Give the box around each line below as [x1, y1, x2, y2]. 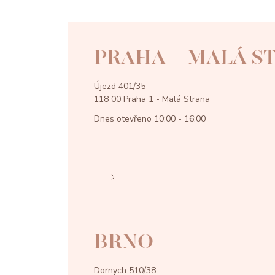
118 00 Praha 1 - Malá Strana [94, 93, 210, 105]
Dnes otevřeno [94, 112, 154, 125]
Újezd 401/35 [94, 80, 145, 92]
